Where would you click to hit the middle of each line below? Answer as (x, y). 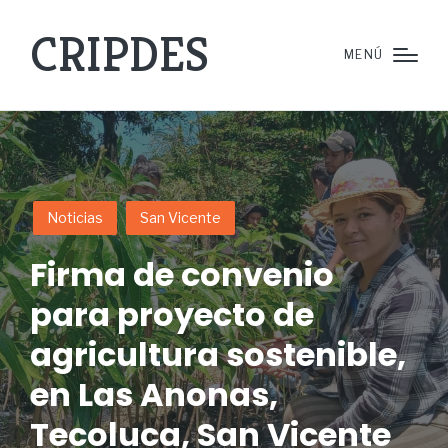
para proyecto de (172, 314)
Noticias (75, 217)
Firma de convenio (182, 274)
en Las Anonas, (154, 394)
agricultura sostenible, (218, 354)
